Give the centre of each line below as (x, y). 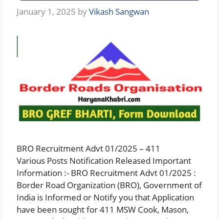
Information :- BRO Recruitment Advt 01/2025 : (106, 173)
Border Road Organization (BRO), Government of (109, 185)
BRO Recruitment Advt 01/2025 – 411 (88, 149)
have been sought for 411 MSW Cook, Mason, (103, 210)
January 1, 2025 (46, 12)
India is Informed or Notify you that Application (105, 197)
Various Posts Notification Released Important (104, 161)
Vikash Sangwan (119, 12)
